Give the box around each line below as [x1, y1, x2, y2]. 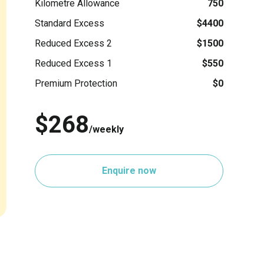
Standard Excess [35, 17, 104, 29]
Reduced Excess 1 [35, 57, 112, 69]
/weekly [89, 123, 124, 135]
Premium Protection [35, 77, 117, 89]
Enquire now [102, 164, 156, 176]
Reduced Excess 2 [35, 37, 112, 49]
